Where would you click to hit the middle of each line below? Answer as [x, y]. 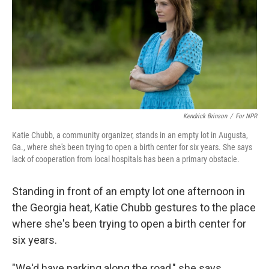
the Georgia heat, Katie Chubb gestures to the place [134, 207]
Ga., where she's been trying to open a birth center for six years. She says [132, 147]
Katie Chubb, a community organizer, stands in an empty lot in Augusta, [130, 135]
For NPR [246, 116]
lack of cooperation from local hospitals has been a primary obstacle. [126, 159]
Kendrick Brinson [205, 116]
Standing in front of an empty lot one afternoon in [128, 191]
